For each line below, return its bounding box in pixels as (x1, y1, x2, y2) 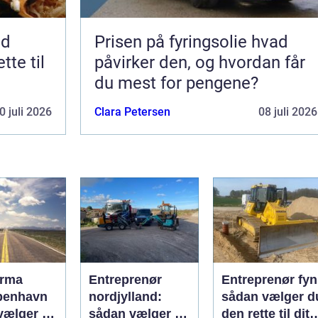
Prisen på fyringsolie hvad (94, 31, 251, 52)
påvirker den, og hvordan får (94, 52, 305, 72)
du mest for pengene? (94, 72, 258, 93)
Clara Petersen (94, 104, 170, 119)
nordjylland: (89, 289, 162, 304)
